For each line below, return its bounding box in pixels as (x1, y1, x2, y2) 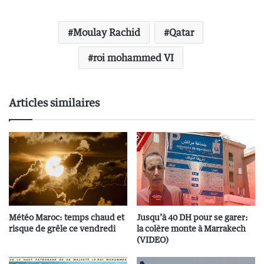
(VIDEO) (137, 235, 169, 245)
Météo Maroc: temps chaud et (9, 212, 124, 222)
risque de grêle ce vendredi (9, 223, 115, 233)
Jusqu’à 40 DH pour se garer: (137, 212, 248, 222)
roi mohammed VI (93, 52, 174, 64)
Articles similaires (9, 96, 100, 109)
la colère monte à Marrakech (137, 223, 246, 233)
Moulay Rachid (72, 27, 140, 38)
